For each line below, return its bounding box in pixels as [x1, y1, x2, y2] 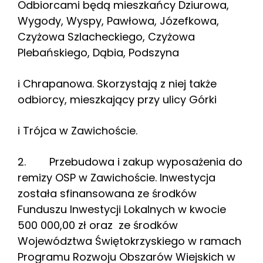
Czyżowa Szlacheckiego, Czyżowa [18, 29, 195, 45]
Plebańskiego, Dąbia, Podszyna [18, 45, 179, 60]
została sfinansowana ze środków [18, 186, 197, 201]
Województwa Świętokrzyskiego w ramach [18, 234, 241, 249]
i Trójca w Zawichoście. [18, 123, 137, 139]
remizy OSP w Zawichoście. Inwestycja [18, 170, 215, 186]
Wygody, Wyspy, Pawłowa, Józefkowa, [18, 14, 219, 29]
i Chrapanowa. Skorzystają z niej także [18, 76, 217, 92]
